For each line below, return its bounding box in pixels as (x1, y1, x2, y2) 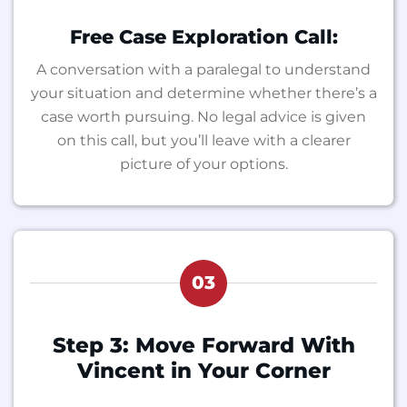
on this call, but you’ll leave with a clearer (56, 131, 351, 149)
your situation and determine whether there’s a (30, 84, 377, 102)
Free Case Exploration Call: (69, 25, 338, 48)
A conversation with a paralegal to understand (36, 60, 371, 78)
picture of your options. (119, 154, 288, 173)
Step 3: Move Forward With (52, 332, 355, 358)
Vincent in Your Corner (76, 357, 331, 383)
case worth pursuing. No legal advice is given (41, 107, 366, 125)
